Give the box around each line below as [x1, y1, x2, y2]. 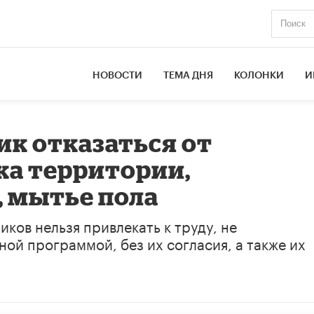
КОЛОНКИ [234, 70, 285, 81]
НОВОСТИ [93, 70, 143, 81]
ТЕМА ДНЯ [163, 70, 214, 81]
